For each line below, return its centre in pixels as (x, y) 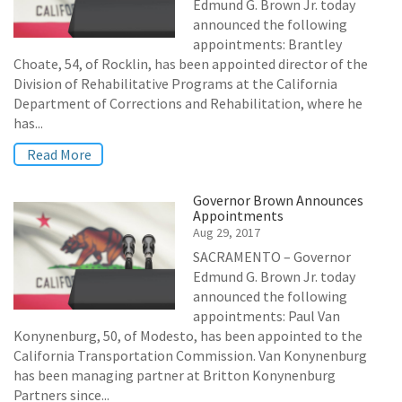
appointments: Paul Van (267, 316)
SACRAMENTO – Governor (272, 257)
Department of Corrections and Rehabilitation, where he (188, 103)
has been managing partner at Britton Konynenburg (175, 375)
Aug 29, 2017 (227, 232)
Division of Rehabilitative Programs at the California (175, 83)
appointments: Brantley (267, 44)
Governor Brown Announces (278, 200)
